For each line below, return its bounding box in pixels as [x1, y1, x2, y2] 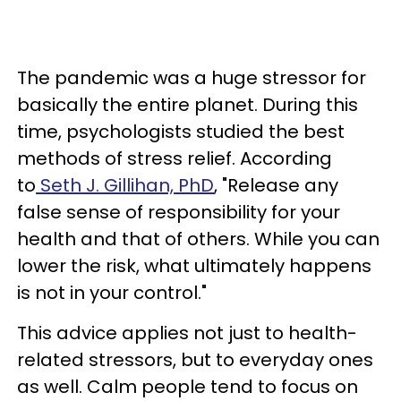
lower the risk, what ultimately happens [17, 253, 371, 278]
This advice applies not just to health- [17, 320, 357, 346]
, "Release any [214, 173, 338, 198]
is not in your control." [17, 280, 207, 305]
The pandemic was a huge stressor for [17, 65, 366, 90]
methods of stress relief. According [17, 146, 332, 171]
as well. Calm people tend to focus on [17, 374, 358, 399]
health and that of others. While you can [17, 226, 380, 252]
